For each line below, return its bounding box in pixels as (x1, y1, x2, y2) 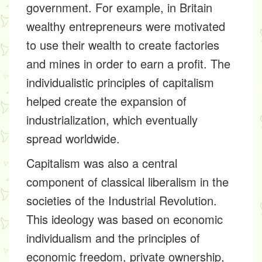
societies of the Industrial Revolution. (26, 192, 217, 209)
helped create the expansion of (26, 92, 187, 109)
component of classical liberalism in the (26, 173, 229, 190)
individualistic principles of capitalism (26, 74, 214, 91)
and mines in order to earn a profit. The (26, 55, 230, 72)
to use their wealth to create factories (26, 36, 219, 53)
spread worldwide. (26, 130, 120, 147)
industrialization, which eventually (26, 111, 198, 128)
